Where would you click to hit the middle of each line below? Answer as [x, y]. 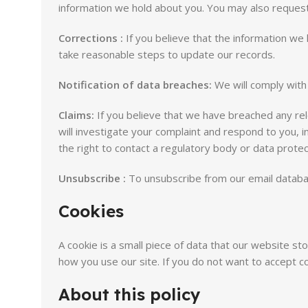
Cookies [91, 211]
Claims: [76, 115]
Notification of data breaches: [135, 85]
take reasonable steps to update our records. [167, 54]
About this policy [130, 294]
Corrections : [91, 38]
